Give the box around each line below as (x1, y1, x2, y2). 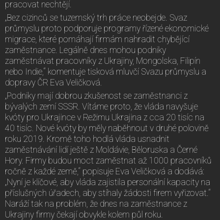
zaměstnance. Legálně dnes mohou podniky (5, 45, 166, 55)
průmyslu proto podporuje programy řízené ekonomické (5, 23, 209, 33)
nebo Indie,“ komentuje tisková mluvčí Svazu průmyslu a (5, 66, 206, 77)
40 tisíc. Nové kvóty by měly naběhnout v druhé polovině (5, 123, 209, 133)
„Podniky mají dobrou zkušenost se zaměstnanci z (5, 90, 188, 101)
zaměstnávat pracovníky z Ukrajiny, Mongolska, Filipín (5, 55, 200, 66)
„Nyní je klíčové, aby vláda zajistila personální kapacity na (5, 177, 210, 187)
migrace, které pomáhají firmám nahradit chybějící (5, 34, 190, 44)
